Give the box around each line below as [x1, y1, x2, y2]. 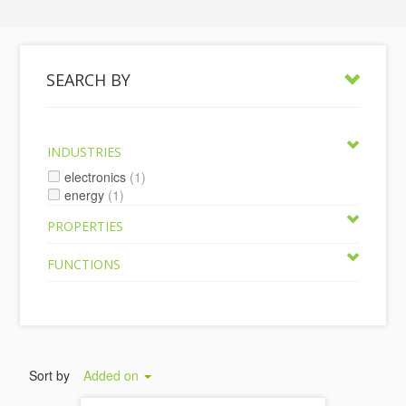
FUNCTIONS [47, 256, 121, 273]
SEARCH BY [46, 69, 131, 91]
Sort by [29, 366, 71, 384]
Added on [83, 366, 143, 384]
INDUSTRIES [47, 143, 122, 160]
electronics [64, 168, 127, 186]
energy [64, 186, 105, 204]
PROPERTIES [47, 217, 124, 235]
